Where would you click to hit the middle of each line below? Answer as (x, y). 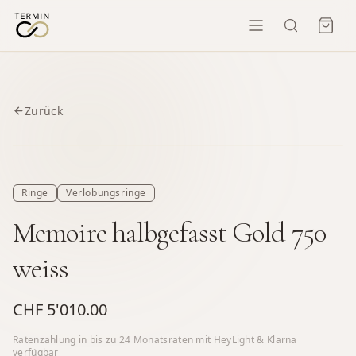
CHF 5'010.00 (60, 309)
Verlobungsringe (106, 192)
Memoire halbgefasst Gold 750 (169, 232)
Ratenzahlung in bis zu (66, 339)
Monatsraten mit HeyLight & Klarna (214, 339)
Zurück (44, 110)
